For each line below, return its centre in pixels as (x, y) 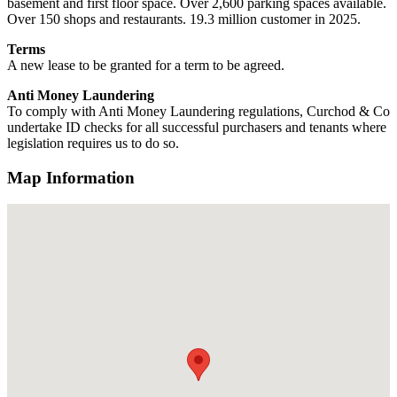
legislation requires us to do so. (93, 143)
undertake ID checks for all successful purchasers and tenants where (197, 127)
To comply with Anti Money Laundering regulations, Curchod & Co (198, 111)
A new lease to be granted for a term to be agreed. (146, 65)
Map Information (71, 177)
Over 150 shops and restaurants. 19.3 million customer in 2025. (184, 19)
